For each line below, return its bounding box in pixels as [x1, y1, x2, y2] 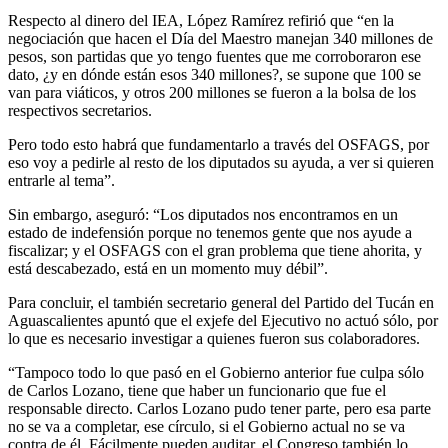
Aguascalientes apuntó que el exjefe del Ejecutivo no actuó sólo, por [8, 312, 438, 330]
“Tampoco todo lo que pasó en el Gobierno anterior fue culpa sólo [8, 364, 424, 382]
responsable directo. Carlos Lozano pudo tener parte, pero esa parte [8, 400, 431, 418]
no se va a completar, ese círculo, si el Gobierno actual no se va [8, 418, 405, 436]
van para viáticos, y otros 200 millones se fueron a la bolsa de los [8, 84, 416, 102]
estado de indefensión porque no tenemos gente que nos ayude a [8, 224, 412, 242]
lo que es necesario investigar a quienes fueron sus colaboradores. [8, 330, 420, 348]
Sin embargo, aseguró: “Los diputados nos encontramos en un [8, 206, 398, 224]
